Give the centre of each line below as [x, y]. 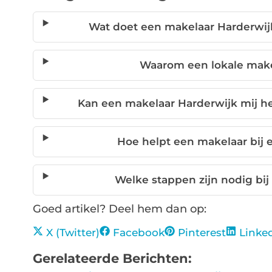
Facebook [138, 233]
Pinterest [202, 233]
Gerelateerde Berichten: [112, 258]
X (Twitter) [73, 233]
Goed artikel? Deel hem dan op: [119, 209]
